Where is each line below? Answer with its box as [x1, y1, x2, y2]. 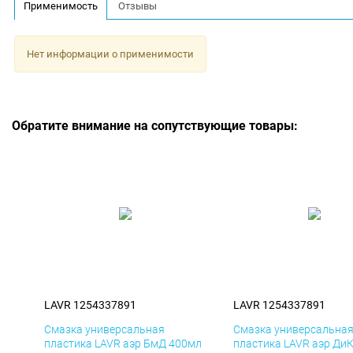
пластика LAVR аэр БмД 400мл [44, 337, 202, 351]
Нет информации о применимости [26, 47, 194, 60]
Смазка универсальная [44, 323, 165, 336]
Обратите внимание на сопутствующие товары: [12, 118, 298, 134]
